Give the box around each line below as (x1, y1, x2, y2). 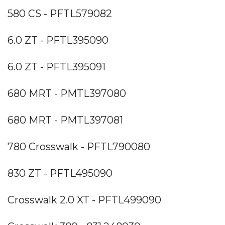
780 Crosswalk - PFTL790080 (8, 140, 150, 153)
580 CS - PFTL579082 (8, 7, 112, 20)
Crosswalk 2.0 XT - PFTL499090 (8, 193, 161, 206)
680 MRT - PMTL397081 (8, 114, 123, 126)
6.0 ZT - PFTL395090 (8, 34, 108, 46)
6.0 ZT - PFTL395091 (8, 60, 105, 73)
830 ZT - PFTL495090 (8, 167, 113, 179)
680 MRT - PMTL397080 (8, 87, 126, 99)
